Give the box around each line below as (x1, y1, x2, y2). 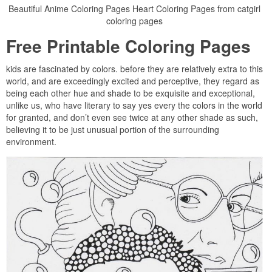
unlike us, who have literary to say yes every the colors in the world (6, 99, 262, 112)
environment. (6, 135, 56, 148)
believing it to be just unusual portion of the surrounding (6, 123, 219, 136)
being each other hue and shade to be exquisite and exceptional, (6, 87, 255, 100)
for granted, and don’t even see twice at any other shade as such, (6, 111, 258, 124)
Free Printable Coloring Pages (6, 33, 251, 59)
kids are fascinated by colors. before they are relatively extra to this (6, 63, 263, 75)
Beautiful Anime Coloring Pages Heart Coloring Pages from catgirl (8, 2, 260, 15)
